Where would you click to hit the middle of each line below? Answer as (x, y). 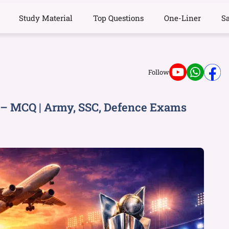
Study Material (46, 18)
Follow (159, 72)
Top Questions (119, 18)
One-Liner (183, 18)
